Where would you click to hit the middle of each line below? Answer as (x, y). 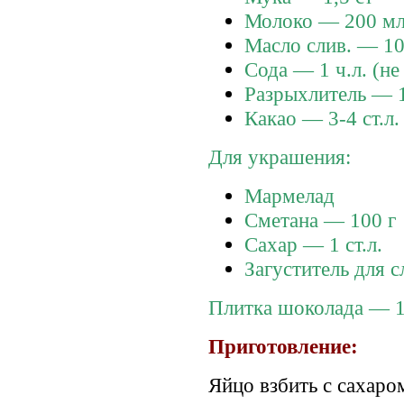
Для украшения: (280, 156)
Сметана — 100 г (320, 220)
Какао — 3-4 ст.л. (322, 118)
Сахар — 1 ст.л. (313, 244)
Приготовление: (283, 346)
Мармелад (289, 195)
